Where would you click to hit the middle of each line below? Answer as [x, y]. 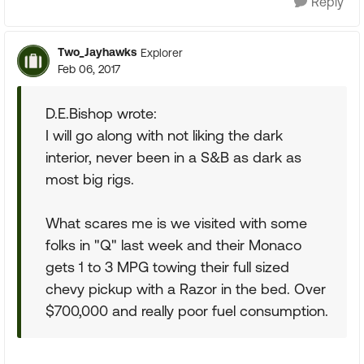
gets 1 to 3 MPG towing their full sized [167, 267]
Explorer [162, 52]
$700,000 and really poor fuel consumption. [187, 311]
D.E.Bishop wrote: [101, 113]
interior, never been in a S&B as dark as [173, 157]
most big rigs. [90, 179]
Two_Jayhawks [97, 52]
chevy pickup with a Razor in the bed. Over [186, 289]
